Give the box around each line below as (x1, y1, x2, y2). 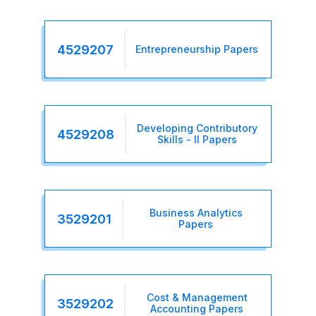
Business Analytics (149, 207, 243, 219)
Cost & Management (146, 291, 248, 304)
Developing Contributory (137, 122, 257, 135)
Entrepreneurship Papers (135, 43, 258, 56)
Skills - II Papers (157, 133, 237, 146)
